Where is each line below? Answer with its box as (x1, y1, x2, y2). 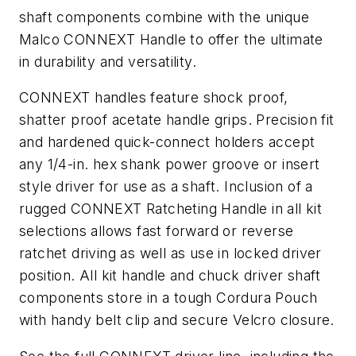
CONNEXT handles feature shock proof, (19, 89, 288, 106)
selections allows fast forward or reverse (19, 222, 294, 240)
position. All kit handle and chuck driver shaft (19, 267, 321, 284)
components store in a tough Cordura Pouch (19, 289, 318, 307)
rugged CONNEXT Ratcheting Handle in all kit (19, 200, 323, 218)
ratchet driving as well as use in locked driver (19, 245, 322, 262)
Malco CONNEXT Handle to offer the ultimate (19, 30, 323, 48)
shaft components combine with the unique (19, 8, 309, 25)
